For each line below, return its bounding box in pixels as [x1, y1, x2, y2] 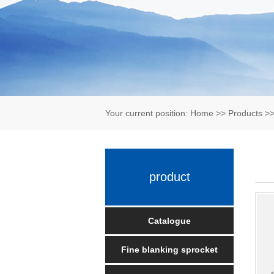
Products [228, 108, 262, 118]
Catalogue [148, 216, 191, 226]
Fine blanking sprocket [121, 245, 218, 254]
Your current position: [105, 108, 190, 118]
